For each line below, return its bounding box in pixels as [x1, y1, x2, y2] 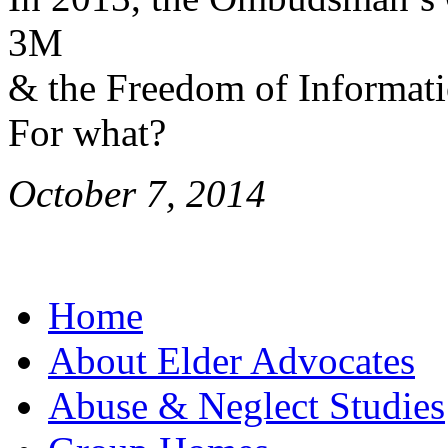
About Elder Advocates [48, 339, 415, 383]
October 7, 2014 [8, 172, 266, 216]
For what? [8, 111, 166, 155]
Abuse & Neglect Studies [48, 384, 445, 428]
